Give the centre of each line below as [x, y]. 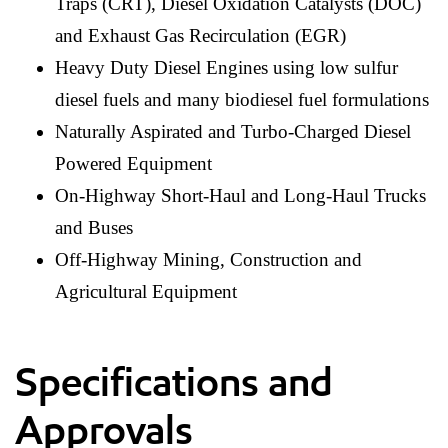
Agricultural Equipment [146, 292]
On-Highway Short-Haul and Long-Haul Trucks [240, 196]
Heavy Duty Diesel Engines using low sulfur [226, 68]
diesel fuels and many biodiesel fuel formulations [242, 100]
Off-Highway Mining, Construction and [208, 260]
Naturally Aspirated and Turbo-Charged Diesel [233, 132]
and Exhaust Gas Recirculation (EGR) [200, 36]
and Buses [94, 228]
